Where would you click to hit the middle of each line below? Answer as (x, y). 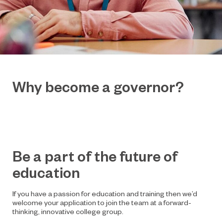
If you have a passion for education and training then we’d (105, 193)
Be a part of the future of (95, 156)
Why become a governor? (98, 86)
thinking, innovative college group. (68, 211)
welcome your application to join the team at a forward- (102, 202)
